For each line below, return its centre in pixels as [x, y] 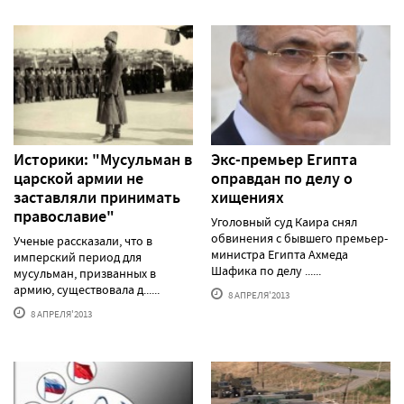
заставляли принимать [97, 197]
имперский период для [78, 257]
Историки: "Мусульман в [103, 159]
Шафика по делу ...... [266, 270]
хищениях [248, 197]
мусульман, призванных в [85, 273]
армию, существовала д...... [87, 289]
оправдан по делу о [282, 178]
